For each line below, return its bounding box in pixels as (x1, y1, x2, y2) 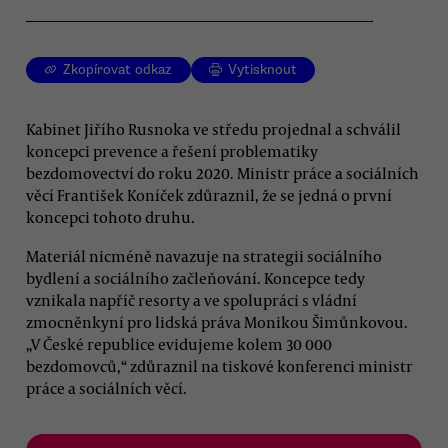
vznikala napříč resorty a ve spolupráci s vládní (26, 289, 357, 310)
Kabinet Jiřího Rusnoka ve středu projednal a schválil (26, 118, 401, 139)
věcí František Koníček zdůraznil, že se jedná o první (26, 184, 392, 205)
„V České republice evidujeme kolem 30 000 (26, 333, 332, 354)
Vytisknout (228, 61, 298, 79)
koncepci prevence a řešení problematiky (26, 140, 318, 161)
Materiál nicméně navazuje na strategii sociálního (26, 245, 382, 266)
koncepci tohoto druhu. (26, 206, 195, 227)
